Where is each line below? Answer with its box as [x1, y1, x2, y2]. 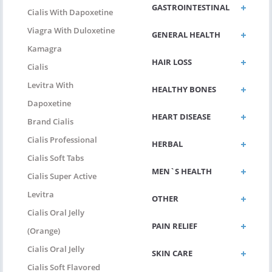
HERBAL [152, 138, 183, 150]
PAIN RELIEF [152, 220, 197, 232]
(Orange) [27, 225, 60, 237]
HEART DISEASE [152, 111, 211, 123]
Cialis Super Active [27, 171, 97, 182]
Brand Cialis [27, 116, 73, 127]
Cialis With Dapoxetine [27, 7, 113, 18]
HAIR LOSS [152, 56, 192, 68]
